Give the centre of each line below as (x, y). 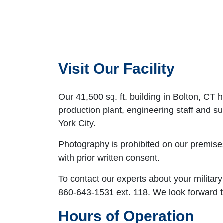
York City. (77, 123)
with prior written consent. (109, 158)
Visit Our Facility (116, 68)
